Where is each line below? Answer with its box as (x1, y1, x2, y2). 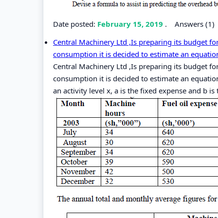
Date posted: (53, 18, 97, 29)
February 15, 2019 (97, 18, 165, 29)
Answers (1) (175, 18, 215, 29)
